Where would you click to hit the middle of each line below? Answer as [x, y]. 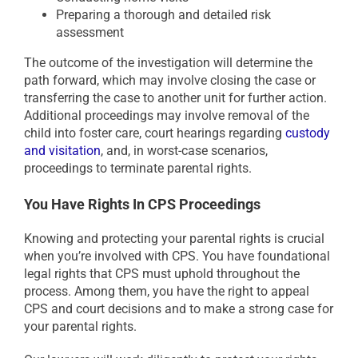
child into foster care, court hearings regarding [155, 133]
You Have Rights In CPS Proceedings [142, 204]
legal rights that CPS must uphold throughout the [162, 274]
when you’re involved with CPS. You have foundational [177, 257]
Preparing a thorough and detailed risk [163, 14]
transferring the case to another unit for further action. [175, 97]
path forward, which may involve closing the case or [170, 80]
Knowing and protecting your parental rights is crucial [174, 239]
